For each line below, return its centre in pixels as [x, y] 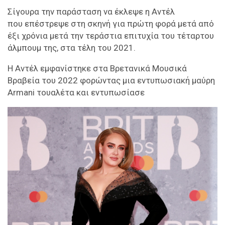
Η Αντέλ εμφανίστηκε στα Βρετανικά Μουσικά [97, 68]
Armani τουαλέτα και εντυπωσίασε [76, 92]
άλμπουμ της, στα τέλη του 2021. [72, 47]
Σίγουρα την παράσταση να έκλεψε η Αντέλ [91, 11]
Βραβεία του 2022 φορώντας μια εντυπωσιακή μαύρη [111, 80]
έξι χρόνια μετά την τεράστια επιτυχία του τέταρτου [111, 35]
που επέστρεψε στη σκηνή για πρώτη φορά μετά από [111, 23]
